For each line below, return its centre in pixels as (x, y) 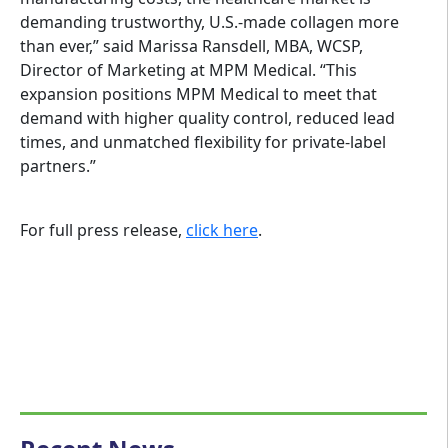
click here (222, 230)
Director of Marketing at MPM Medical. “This (188, 70)
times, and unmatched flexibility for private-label (203, 142)
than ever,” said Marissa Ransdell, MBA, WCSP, (191, 46)
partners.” (58, 166)
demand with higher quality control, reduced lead (207, 118)
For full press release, (103, 230)
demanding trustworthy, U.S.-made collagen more (209, 22)
